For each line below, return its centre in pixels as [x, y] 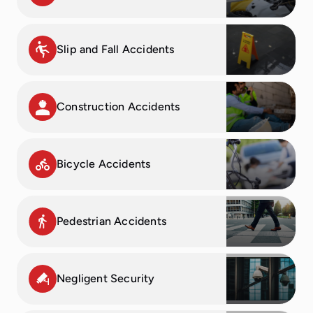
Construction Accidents [118, 107]
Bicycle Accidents [104, 164]
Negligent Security [106, 279]
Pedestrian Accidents [111, 221]
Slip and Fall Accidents [116, 50]
